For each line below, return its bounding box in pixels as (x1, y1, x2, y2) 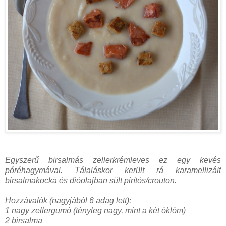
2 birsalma (5, 216, 42, 225)
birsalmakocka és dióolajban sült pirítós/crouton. (5, 176, 177, 185)
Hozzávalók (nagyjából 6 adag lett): (5, 196, 131, 205)
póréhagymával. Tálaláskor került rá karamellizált (5, 165, 221, 175)
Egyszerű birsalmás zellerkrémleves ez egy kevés (5, 155, 221, 164)
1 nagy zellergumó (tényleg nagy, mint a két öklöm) (5, 206, 186, 215)
